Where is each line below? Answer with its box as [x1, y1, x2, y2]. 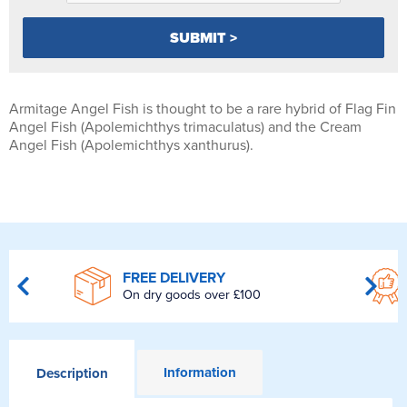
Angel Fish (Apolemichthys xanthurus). [9, 135, 253, 154]
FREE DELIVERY [122, 269, 225, 288]
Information [164, 363, 237, 381]
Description [35, 364, 108, 382]
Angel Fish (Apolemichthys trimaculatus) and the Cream [9, 117, 362, 136]
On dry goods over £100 [122, 287, 261, 303]
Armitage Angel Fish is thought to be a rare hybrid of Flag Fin [9, 99, 396, 118]
